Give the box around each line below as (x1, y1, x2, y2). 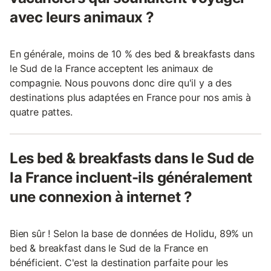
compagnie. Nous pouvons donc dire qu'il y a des (10, 77, 232, 90)
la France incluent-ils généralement (10, 169, 253, 187)
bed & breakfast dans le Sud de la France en (10, 242, 208, 255)
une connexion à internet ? (10, 188, 192, 206)
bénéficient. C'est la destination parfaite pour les (10, 256, 229, 269)
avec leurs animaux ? (10, 8, 154, 27)
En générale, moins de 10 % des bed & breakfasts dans (10, 48, 255, 60)
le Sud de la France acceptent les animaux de (10, 62, 214, 75)
